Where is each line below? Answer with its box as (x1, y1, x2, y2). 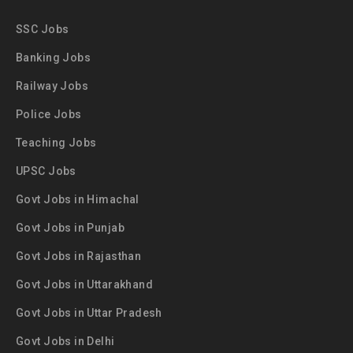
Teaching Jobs (16, 136, 97, 149)
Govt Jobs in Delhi (16, 335, 115, 347)
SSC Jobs (16, 23, 69, 35)
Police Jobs (16, 108, 82, 121)
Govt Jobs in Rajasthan (16, 250, 142, 262)
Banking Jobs (16, 51, 91, 64)
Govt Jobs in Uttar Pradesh (16, 307, 162, 319)
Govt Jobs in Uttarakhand (16, 278, 154, 291)
